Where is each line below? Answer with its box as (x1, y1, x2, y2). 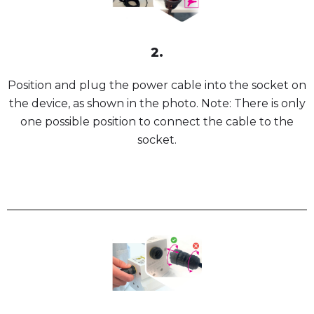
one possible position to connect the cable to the (20, 114, 294, 128)
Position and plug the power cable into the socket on (8, 78, 306, 92)
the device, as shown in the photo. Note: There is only (8, 96, 306, 110)
